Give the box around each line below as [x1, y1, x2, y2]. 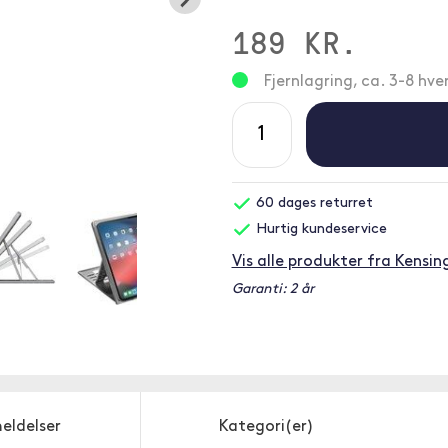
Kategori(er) [218, 419, 314, 435]
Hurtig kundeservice [251, 222, 387, 237]
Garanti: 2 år [231, 282, 314, 297]
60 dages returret [251, 196, 373, 211]
